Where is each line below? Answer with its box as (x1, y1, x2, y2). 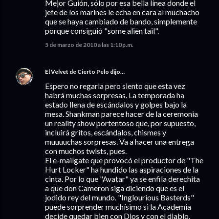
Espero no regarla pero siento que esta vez (45, 81, 185, 90)
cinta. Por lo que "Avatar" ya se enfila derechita (45, 174, 200, 183)
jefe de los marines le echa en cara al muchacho (45, 7, 199, 17)
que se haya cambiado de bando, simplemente (45, 17, 197, 26)
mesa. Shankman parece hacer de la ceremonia (45, 109, 198, 118)
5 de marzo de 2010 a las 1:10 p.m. (45, 41, 133, 48)
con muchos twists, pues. (45, 146, 127, 155)
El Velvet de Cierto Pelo (45, 68, 109, 75)
